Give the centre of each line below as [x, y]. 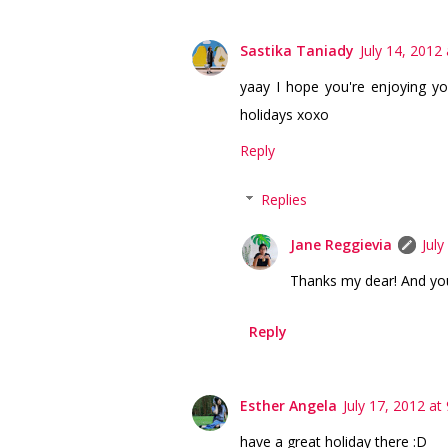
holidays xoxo [284, 114]
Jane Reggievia [341, 244]
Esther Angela [288, 405]
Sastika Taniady [297, 50]
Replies [284, 199]
